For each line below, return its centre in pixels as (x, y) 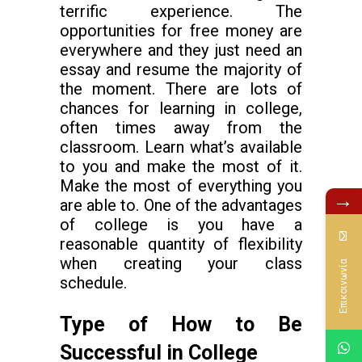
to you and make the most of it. (181, 166)
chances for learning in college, (181, 108)
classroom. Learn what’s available (181, 147)
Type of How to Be (181, 324)
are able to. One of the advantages (181, 205)
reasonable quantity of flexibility (181, 244)
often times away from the (181, 128)
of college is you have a (181, 225)
